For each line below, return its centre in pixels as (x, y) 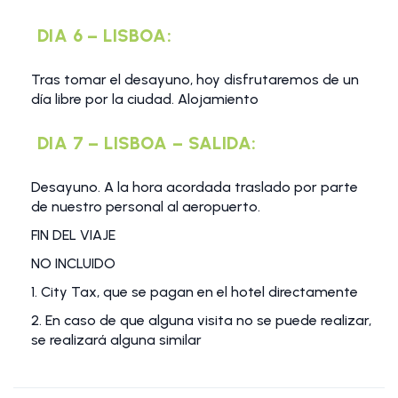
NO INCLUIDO (73, 264)
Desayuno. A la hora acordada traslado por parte (195, 187)
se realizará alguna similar (116, 340)
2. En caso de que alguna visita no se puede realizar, (201, 321)
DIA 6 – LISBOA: (104, 36)
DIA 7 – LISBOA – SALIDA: (147, 143)
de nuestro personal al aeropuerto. (146, 207)
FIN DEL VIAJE (73, 235)
